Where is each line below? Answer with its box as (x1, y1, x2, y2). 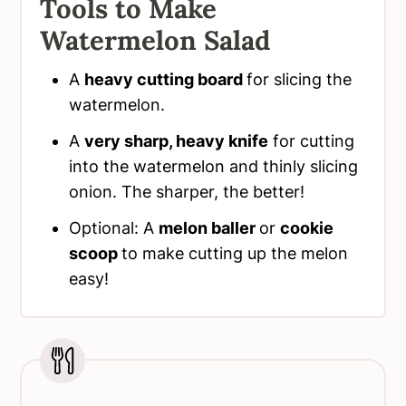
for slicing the (246, 70, 353, 90)
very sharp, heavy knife (84, 131, 269, 151)
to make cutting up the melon (121, 244, 349, 264)
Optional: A (69, 218, 159, 238)
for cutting (268, 131, 355, 151)
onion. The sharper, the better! (69, 182, 305, 202)
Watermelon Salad (40, 24, 271, 58)
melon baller (159, 218, 260, 238)
